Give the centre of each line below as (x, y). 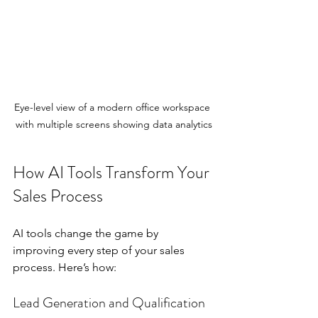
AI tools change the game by (87, 233)
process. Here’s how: (65, 267)
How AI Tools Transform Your (113, 172)
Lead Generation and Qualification (109, 302)
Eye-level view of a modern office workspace (114, 107)
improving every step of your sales (100, 250)
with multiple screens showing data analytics (114, 124)
